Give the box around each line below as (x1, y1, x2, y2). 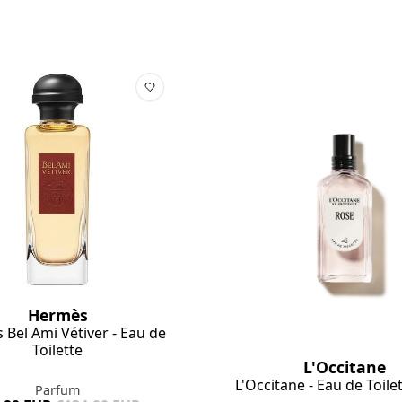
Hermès (27, 303, 88, 326)
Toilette (32, 339, 83, 360)
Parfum (35, 380, 81, 398)
